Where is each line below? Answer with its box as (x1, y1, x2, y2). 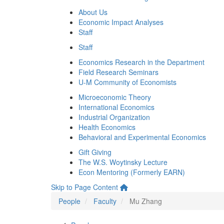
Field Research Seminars (78, 67, 158, 77)
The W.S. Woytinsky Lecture (78, 157, 167, 167)
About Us (78, 7, 107, 17)
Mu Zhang (129, 196, 162, 206)
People (58, 196, 80, 206)
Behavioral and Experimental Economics (78, 132, 206, 142)
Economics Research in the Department (78, 57, 204, 67)
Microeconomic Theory (78, 92, 151, 102)
